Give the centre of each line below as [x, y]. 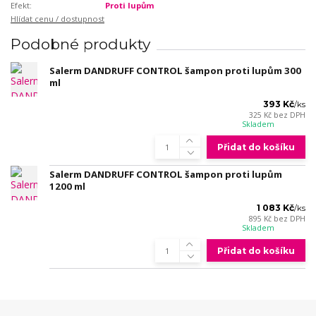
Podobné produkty [80, 44]
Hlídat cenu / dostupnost [57, 19]
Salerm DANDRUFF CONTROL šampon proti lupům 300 [175, 71]
